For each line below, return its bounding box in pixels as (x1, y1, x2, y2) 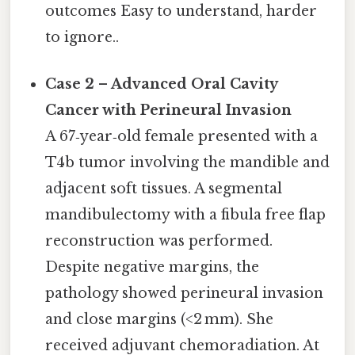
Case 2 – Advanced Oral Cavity (45, 75, 278, 94)
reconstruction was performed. (45, 232, 273, 250)
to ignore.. (45, 29, 120, 47)
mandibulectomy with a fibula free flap (45, 206, 326, 224)
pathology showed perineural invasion (45, 284, 324, 303)
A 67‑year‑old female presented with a (45, 128, 319, 146)
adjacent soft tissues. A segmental (45, 180, 283, 198)
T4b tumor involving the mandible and (45, 154, 330, 172)
